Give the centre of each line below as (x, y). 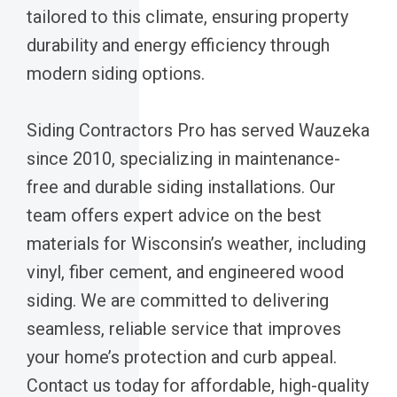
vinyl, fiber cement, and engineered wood (185, 272)
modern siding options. (116, 73)
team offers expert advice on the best (174, 215)
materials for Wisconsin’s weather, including (196, 243)
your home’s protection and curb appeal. (182, 357)
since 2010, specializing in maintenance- (183, 158)
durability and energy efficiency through (178, 45)
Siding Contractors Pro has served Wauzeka (198, 130)
